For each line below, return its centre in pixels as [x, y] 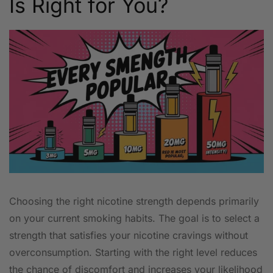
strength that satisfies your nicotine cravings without [129, 236]
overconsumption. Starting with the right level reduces [133, 253]
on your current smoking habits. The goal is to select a [134, 218]
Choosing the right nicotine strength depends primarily [134, 201]
